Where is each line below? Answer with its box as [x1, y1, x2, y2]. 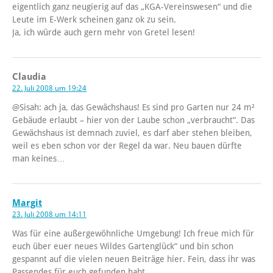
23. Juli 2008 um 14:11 [12, 210, 87, 219]
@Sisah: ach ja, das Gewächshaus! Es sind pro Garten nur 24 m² [12, 102, 255, 113]
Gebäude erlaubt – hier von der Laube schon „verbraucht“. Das [12, 115, 255, 126]
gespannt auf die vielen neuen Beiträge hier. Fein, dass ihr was [12, 254, 255, 264]
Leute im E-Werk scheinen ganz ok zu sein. [12, 15, 176, 25]
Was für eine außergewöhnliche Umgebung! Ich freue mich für [12, 229, 254, 239]
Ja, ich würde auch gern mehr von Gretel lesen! [12, 27, 195, 38]
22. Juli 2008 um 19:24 [12, 84, 87, 93]
